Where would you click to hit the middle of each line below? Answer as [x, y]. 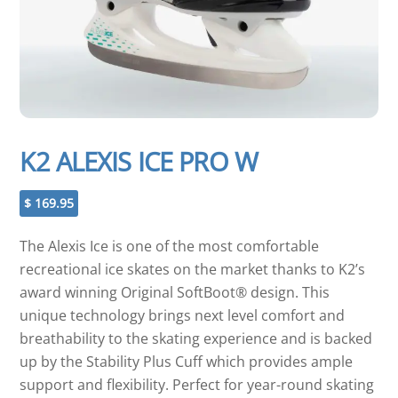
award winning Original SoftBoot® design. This [175, 293]
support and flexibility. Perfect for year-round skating [197, 385]
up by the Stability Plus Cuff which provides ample [187, 362]
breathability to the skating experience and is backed [196, 339]
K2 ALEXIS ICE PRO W [139, 162]
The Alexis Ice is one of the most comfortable [170, 247]
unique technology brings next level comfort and [183, 316]
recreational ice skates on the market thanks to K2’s [193, 270]
